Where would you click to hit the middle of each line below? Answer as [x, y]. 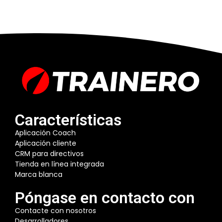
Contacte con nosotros [55, 210]
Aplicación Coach [45, 133]
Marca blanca [39, 174]
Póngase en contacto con [105, 197]
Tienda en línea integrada [59, 164]
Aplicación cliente [46, 143]
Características [68, 120]
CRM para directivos [49, 153]
